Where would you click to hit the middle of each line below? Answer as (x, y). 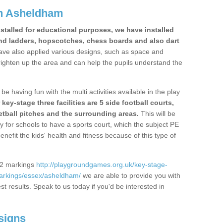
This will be (157, 113)
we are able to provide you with (131, 175)
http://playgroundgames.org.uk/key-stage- (102, 165)
